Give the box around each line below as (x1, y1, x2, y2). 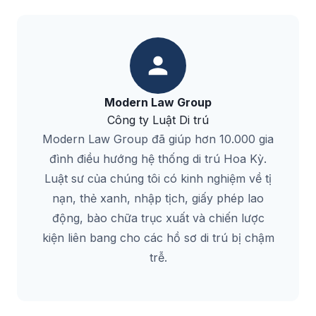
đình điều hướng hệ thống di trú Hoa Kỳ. (49, 151, 267, 166)
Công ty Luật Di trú (107, 112, 209, 127)
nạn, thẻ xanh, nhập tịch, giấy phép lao (52, 190, 264, 205)
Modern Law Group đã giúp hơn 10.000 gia (42, 131, 274, 146)
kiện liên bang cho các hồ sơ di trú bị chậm (42, 230, 274, 245)
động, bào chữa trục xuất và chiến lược (51, 210, 265, 225)
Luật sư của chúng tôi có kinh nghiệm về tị (44, 171, 272, 186)
